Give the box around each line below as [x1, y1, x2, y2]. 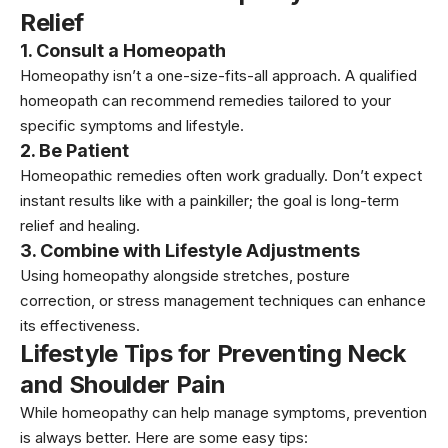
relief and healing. [20, 215, 140, 235]
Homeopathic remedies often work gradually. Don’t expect [20, 165, 422, 185]
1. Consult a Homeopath [20, 39, 226, 61]
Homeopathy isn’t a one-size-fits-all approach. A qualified [20, 65, 417, 85]
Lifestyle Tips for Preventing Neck [20, 338, 406, 368]
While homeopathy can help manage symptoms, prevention [20, 402, 427, 422]
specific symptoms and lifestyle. [20, 115, 244, 135]
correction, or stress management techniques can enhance [20, 290, 426, 310]
